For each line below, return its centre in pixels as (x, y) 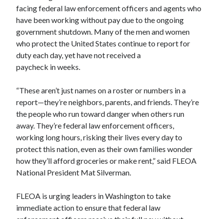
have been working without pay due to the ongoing (100, 20)
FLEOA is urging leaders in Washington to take (94, 196)
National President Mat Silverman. (74, 172)
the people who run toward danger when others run (100, 113)
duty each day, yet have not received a (79, 55)
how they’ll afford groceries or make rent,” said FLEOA (107, 160)
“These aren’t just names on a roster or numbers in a (101, 90)
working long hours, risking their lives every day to (99, 137)
